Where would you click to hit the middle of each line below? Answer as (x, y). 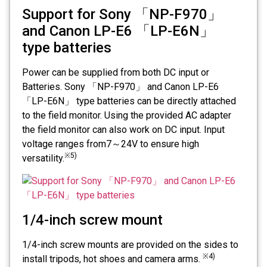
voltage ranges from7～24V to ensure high (111, 144)
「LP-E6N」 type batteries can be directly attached (129, 101)
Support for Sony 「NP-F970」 (122, 14)
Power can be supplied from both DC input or (116, 72)
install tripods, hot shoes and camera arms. (112, 259)
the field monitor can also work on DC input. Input (123, 129)
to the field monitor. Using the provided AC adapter (127, 115)
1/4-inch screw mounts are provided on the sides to (130, 244)
